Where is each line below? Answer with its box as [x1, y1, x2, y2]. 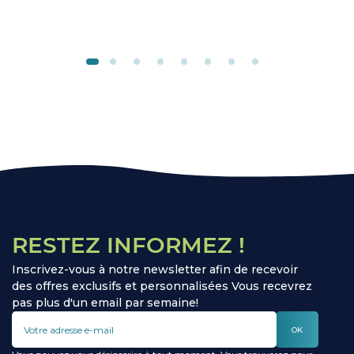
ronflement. [8, 6, 73, 21]
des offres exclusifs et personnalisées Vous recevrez [12, 279, 312, 294]
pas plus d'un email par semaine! [12, 296, 198, 311]
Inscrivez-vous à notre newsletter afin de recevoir [12, 262, 298, 277]
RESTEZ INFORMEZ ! [12, 232, 245, 259]
